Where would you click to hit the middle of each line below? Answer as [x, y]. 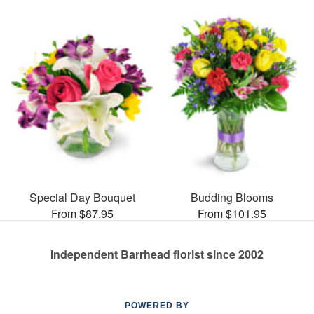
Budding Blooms [232, 197]
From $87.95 [82, 213]
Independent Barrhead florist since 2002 [157, 254]
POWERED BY [157, 305]
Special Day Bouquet [82, 197]
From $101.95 [232, 213]
